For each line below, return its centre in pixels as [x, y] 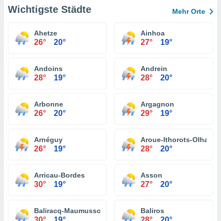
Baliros [152, 211]
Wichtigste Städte [50, 9]
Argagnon [157, 104]
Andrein [154, 69]
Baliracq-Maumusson [70, 211]
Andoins [48, 69]
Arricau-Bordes [59, 175]
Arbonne [49, 104]
